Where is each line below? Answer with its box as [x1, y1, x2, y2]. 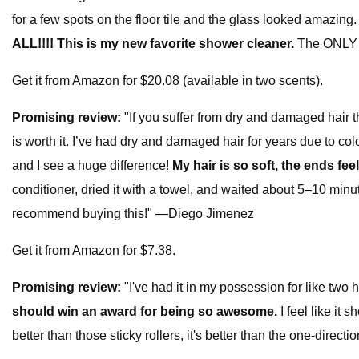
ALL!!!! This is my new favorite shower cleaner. [12, 37, 294, 51]
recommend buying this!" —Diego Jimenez [12, 207, 254, 221]
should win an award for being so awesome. [12, 305, 277, 319]
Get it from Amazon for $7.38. [12, 244, 175, 258]
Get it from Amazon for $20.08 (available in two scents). [12, 74, 323, 88]
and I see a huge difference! [12, 159, 172, 173]
